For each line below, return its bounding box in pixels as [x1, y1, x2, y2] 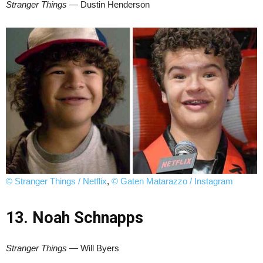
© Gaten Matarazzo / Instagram [112, 176, 233, 186]
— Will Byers [67, 242, 119, 253]
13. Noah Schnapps [6, 208, 143, 227]
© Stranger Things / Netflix [6, 176, 107, 186]
